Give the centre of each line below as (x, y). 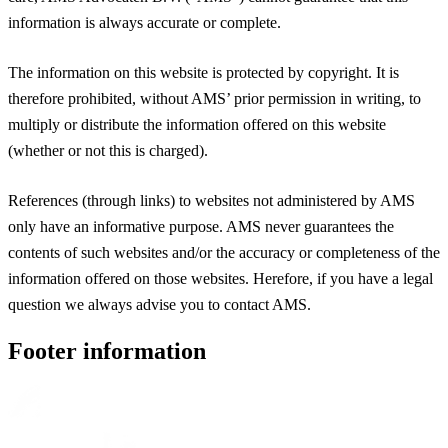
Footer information (107, 350)
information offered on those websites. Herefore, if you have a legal (220, 278)
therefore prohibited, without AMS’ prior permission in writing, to (214, 98)
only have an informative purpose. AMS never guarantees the (201, 226)
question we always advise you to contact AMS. (159, 304)
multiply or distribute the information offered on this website (197, 124)
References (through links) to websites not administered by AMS (211, 200)
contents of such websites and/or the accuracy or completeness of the (224, 252)
